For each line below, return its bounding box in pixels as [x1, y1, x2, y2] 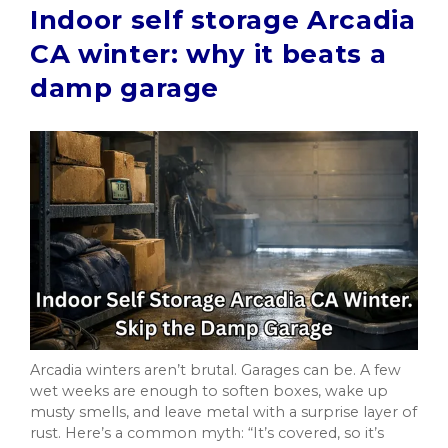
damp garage [30, 72, 220, 105]
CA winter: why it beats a [30, 38, 387, 71]
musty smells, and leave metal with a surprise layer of [30, 402, 417, 421]
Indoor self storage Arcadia [30, 4, 416, 37]
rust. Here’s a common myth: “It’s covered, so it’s [30, 423, 384, 442]
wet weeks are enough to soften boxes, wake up [30, 381, 388, 400]
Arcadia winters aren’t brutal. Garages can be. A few [30, 360, 401, 379]
